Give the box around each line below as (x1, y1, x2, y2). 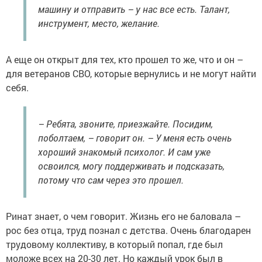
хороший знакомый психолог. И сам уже (38, 146, 211, 158)
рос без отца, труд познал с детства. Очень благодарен (6, 224, 251, 237)
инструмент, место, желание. (38, 17, 160, 30)
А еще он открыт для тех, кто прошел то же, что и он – (6, 53, 243, 66)
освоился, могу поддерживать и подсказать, (38, 160, 225, 173)
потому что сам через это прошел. (38, 174, 184, 187)
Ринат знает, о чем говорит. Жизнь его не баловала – (6, 210, 241, 223)
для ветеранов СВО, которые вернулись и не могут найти (6, 67, 256, 80)
